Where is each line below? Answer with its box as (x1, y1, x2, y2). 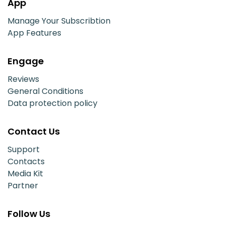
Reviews (8, 73, 39, 85)
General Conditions (8, 85, 83, 97)
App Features (8, 27, 61, 39)
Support (8, 143, 40, 155)
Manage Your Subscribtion (8, 15, 110, 27)
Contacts (8, 155, 45, 167)
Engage (8, 54, 44, 67)
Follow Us (8, 207, 50, 220)
